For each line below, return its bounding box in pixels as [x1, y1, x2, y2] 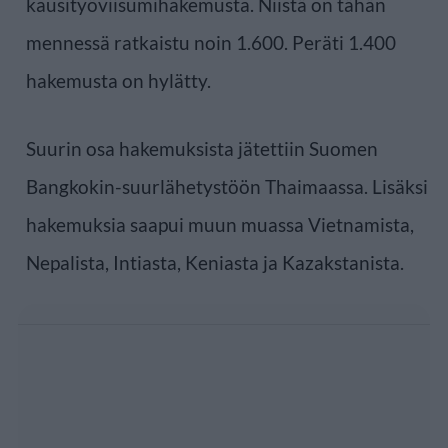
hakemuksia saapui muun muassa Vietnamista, [26, 212, 414, 236]
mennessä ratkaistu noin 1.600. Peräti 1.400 [26, 30, 396, 54]
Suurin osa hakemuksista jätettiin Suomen [26, 136, 378, 160]
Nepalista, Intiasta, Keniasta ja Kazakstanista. [26, 250, 404, 274]
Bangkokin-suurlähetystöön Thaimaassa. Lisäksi [26, 174, 428, 198]
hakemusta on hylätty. [26, 68, 211, 92]
